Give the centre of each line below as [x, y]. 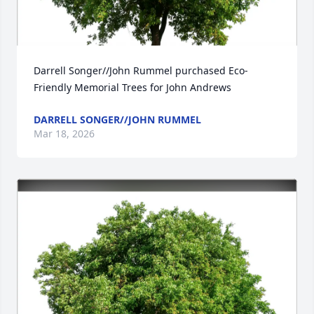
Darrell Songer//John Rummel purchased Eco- [141, 70]
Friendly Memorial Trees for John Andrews [132, 87]
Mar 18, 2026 [64, 134]
